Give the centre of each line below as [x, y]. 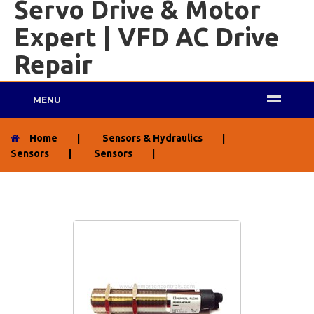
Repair [53, 64]
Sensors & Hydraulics [152, 138]
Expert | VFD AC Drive [146, 37]
